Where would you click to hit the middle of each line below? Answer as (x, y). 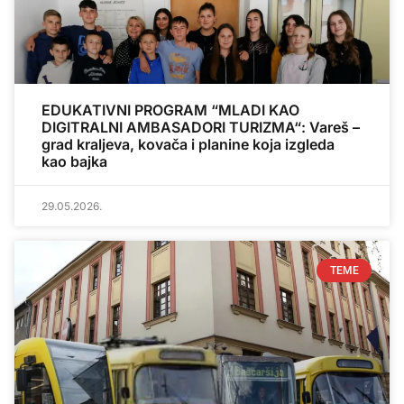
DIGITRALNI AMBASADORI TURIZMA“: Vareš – (201, 127)
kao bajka (74, 161)
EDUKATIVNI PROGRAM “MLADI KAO (170, 110)
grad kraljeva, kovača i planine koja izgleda (188, 144)
